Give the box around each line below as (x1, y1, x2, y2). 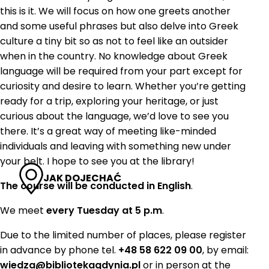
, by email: (202, 243, 249, 257)
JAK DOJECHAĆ (43, 171, 121, 186)
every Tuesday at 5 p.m (44, 203, 162, 217)
